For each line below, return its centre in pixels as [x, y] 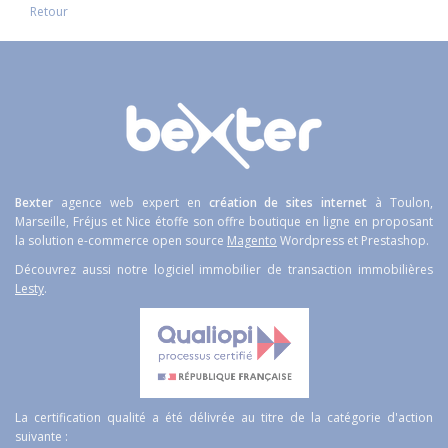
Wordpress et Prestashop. [353, 240]
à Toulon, [400, 202]
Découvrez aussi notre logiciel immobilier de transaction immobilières [224, 269]
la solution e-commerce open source [121, 240]
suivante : [41, 436]
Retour [49, 11]
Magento [252, 240]
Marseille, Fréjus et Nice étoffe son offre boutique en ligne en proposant [224, 221]
